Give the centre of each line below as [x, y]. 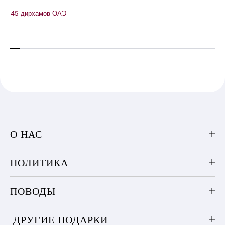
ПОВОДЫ [33, 191]
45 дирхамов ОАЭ [38, 13]
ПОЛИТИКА [39, 162]
